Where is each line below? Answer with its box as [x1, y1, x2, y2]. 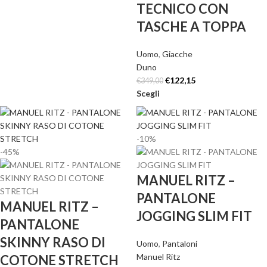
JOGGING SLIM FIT [136, 208, 252, 224]
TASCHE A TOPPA [136, 18, 246, 35]
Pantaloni [162, 238, 197, 249]
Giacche [162, 49, 193, 59]
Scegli [136, 88, 160, 98]
